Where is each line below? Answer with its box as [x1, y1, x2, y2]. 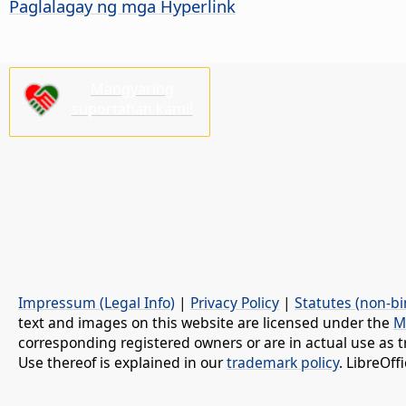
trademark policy [227, 353, 339, 373]
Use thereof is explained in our [18, 353, 227, 373]
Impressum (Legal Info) [18, 293, 175, 314]
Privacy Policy [190, 293, 279, 314]
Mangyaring [90, 78, 174, 99]
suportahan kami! [71, 98, 193, 119]
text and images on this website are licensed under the [18, 313, 393, 333]
